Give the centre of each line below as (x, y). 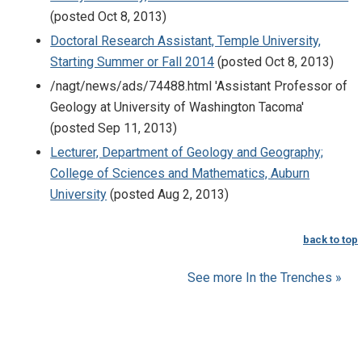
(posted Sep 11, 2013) (114, 128)
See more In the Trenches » (265, 277)
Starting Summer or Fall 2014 (133, 62)
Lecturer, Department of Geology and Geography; (187, 152)
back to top (330, 239)
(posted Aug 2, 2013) (168, 194)
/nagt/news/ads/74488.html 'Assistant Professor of (199, 86)
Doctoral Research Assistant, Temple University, (186, 41)
